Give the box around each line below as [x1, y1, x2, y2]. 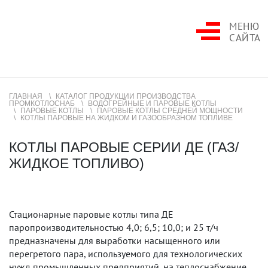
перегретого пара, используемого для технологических [9, 248, 242, 260]
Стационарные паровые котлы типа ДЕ [9, 208, 173, 220]
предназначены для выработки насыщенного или [9, 234, 220, 246]
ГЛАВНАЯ [9, 92, 42, 100]
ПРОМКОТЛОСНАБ [9, 99, 75, 108]
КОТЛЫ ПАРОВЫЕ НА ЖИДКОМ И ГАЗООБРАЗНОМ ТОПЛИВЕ [20, 114, 233, 122]
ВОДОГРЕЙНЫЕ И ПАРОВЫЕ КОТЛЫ [88, 99, 217, 108]
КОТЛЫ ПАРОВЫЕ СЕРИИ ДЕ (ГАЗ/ [9, 140, 239, 155]
